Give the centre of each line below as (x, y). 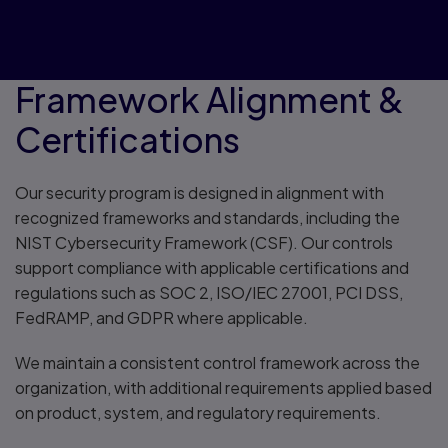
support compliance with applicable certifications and (212, 267)
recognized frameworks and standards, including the (207, 217)
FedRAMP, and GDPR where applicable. (161, 317)
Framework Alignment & (209, 99)
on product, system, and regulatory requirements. (198, 412)
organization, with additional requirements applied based (223, 387)
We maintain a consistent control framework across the (217, 362)
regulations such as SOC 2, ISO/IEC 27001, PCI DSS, (209, 292)
